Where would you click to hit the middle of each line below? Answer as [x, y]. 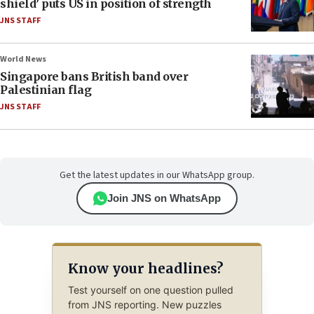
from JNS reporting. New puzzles [144, 305]
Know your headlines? [145, 268]
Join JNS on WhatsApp [164, 198]
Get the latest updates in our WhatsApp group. [157, 176]
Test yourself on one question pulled [150, 290]
